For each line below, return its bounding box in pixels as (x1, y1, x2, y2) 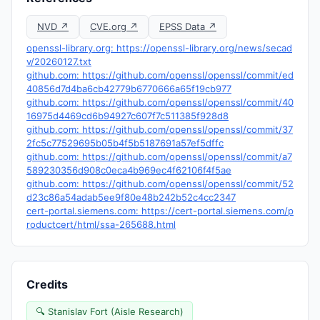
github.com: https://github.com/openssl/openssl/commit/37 (26, 124, 293, 135)
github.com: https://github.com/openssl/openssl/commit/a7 (26, 151, 292, 162)
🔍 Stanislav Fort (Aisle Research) (36, 306, 184, 317)
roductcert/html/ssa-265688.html (26, 219, 176, 230)
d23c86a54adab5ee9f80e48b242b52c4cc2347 (26, 191, 236, 203)
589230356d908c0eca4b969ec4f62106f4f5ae (26, 164, 231, 176)
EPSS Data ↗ (159, 21, 216, 32)
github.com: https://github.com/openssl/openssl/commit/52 (26, 178, 294, 189)
